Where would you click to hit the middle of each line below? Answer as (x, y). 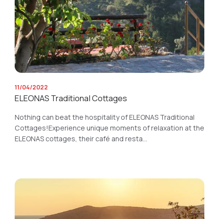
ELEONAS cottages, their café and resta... (81, 139)
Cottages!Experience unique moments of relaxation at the (109, 128)
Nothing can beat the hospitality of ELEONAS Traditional (105, 117)
